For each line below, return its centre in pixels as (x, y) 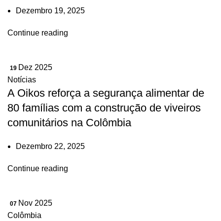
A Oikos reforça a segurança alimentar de (106, 93)
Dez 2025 (35, 67)
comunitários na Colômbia (69, 123)
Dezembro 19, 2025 (50, 11)
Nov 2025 (35, 203)
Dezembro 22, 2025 (50, 146)
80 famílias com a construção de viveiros (104, 108)
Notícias (22, 80)
